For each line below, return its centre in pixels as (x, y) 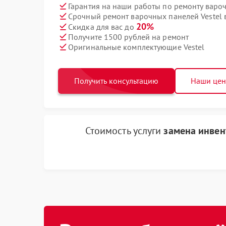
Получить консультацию (116, 81)
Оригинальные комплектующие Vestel (136, 47)
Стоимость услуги (124, 131)
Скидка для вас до (102, 27)
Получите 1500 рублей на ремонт (128, 37)
